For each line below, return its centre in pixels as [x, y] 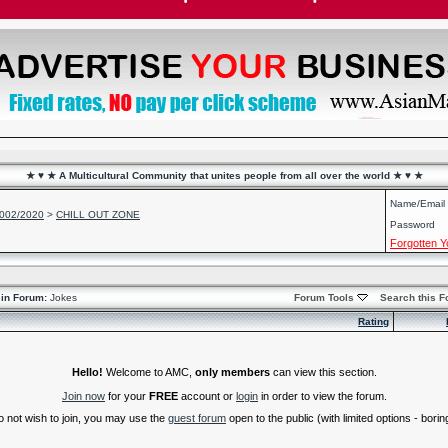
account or [207, 395]
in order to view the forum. [322, 395]
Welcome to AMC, [149, 371]
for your [127, 395]
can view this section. [323, 371]
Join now [83, 395]
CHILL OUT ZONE [98, 214]
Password [412, 224]
